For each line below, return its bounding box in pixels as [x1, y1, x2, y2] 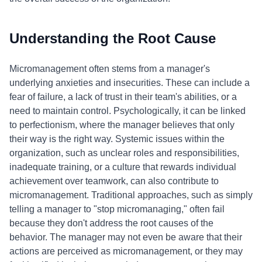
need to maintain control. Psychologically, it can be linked [9, 106, 246, 116]
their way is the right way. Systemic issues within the [9, 134, 225, 144]
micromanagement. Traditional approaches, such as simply [9, 190, 253, 200]
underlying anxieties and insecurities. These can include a [9, 78, 250, 88]
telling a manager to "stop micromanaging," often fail [9, 204, 225, 214]
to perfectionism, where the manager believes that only [9, 120, 235, 130]
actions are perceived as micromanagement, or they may [9, 246, 243, 256]
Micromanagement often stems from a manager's [9, 64, 210, 74]
